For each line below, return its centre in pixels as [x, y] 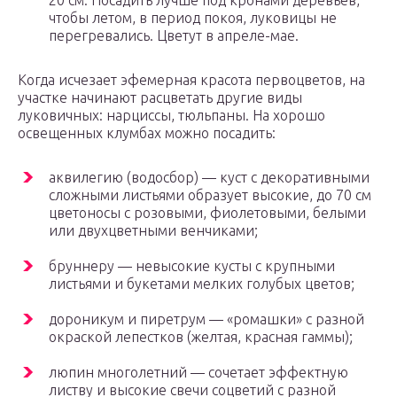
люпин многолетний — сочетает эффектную [198, 373]
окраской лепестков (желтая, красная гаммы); [201, 337]
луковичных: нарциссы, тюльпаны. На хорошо [171, 116]
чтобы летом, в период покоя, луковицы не [193, 18]
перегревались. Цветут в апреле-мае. [174, 36]
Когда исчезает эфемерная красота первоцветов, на [191, 80]
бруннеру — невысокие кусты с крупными [192, 266]
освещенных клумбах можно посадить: [147, 133]
